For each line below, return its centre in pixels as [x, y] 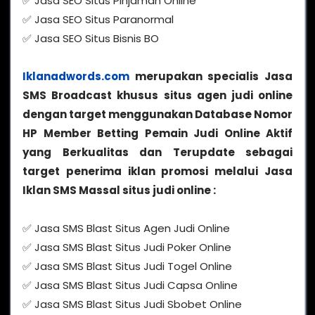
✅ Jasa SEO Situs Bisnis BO [91, 39]
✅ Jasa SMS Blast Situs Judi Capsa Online [130, 285]
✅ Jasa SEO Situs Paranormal [98, 20]
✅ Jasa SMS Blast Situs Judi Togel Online [127, 266]
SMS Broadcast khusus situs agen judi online [157, 96]
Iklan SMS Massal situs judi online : [119, 191]
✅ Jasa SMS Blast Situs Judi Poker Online [127, 247]
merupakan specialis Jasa [211, 77]
